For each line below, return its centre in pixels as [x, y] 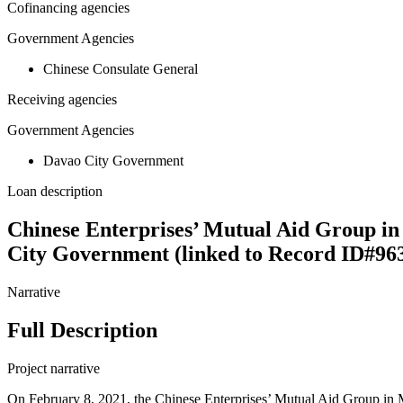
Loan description [55, 192]
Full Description [82, 331]
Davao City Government [113, 161]
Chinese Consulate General [121, 69]
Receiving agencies [62, 100]
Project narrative [54, 368]
